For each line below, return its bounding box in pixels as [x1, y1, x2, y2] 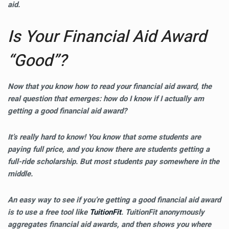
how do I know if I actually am [103, 93, 204, 104]
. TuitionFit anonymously [121, 207, 204, 218]
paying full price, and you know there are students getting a [8, 144, 210, 155]
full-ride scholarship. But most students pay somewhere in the [8, 156, 219, 167]
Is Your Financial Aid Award [8, 25, 207, 49]
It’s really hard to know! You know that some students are [8, 131, 201, 143]
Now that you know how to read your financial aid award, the [8, 81, 212, 92]
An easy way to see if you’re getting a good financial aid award [8, 194, 221, 205]
